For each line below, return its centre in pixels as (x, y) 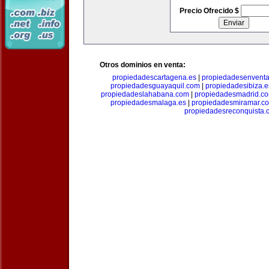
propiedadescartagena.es (154, 77)
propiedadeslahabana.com (145, 94)
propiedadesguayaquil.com (155, 86)
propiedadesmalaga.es (148, 103)
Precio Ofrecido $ (210, 11)
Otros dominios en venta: (143, 65)
